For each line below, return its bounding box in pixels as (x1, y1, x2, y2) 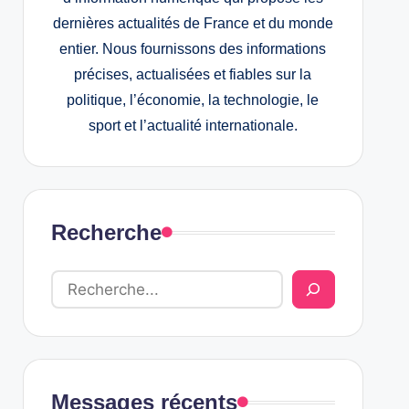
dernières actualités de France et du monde (52, 16, 333, 31)
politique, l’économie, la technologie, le (67, 92, 320, 108)
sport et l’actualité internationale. (88, 118, 298, 133)
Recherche (50, 220, 162, 245)
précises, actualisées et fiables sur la (74, 67, 312, 82)
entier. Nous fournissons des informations (59, 41, 327, 57)
